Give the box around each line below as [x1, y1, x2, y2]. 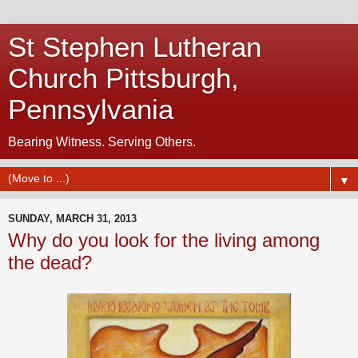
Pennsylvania [8, 94, 173, 125]
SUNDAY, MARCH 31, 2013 [8, 212, 137, 225]
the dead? [8, 252, 92, 273]
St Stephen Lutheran [8, 32, 261, 62]
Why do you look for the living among [8, 229, 320, 251]
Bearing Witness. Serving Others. [8, 135, 196, 149]
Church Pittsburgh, [8, 63, 239, 93]
